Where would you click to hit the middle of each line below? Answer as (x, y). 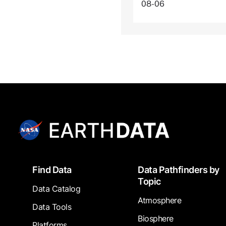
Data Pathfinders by (179, 170)
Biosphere (156, 219)
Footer (28, 167)
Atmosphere (160, 201)
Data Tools (52, 207)
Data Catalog (56, 189)
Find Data (52, 170)
